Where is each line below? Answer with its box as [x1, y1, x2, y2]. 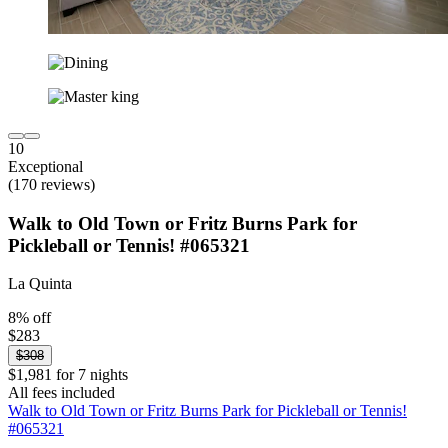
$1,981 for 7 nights [8, 366, 128, 384]
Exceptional [8, 157, 83, 175]
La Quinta [8, 275, 72, 293]
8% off [8, 309, 51, 327]
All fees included [8, 384, 115, 402]
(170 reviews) [8, 175, 95, 193]
